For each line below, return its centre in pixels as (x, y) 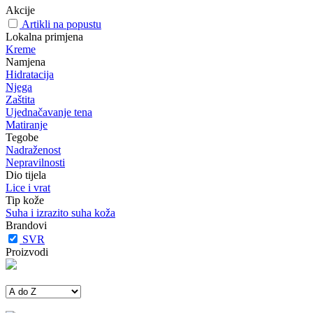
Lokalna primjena (44, 37)
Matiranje (27, 125)
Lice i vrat (28, 188)
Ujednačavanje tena (49, 112)
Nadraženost (33, 150)
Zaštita (20, 100)
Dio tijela (26, 175)
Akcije (20, 10)
